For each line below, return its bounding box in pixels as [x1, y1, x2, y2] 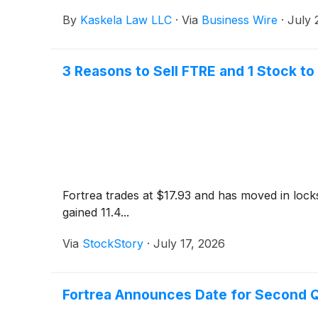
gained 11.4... [62, 205, 129, 220]
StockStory [82, 236, 143, 251]
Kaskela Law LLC [80, 13, 172, 28]
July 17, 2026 [153, 236, 225, 251]
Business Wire [202, 13, 278, 28]
